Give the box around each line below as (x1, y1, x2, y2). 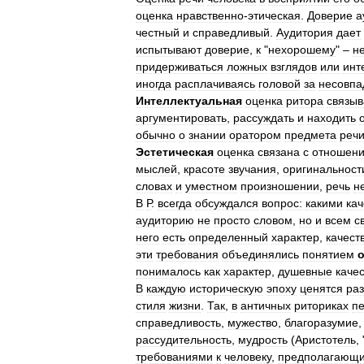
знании (188, 128, 226, 141)
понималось (136, 265, 201, 278)
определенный (188, 231, 268, 244)
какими (305, 197, 343, 210)
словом (253, 214, 292, 227)
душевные (278, 265, 332, 278)
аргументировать (136, 111, 227, 124)
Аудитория (276, 26, 333, 39)
